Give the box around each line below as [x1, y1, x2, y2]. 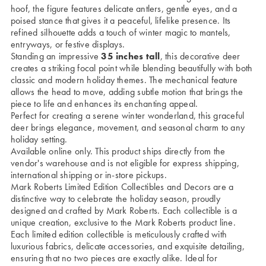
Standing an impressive [11, 49, 102, 62]
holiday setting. [11, 132, 68, 145]
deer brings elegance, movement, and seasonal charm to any [11, 121, 245, 134]
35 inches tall [101, 49, 160, 62]
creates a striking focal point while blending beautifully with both [11, 61, 253, 74]
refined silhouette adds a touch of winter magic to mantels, [11, 26, 231, 39]
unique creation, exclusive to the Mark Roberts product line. [11, 216, 236, 229]
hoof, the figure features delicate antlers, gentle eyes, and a [11, 2, 237, 15]
